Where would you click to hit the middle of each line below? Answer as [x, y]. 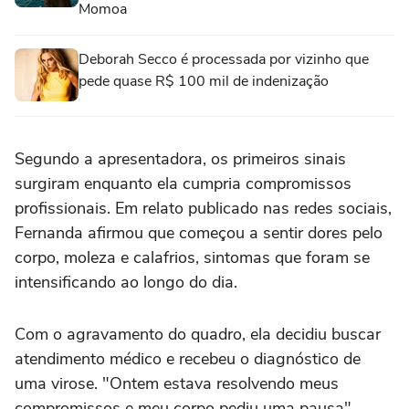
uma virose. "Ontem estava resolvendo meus [177, 384]
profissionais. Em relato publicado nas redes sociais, [203, 209]
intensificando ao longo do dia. [126, 283]
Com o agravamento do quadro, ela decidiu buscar [198, 335]
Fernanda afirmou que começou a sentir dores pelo [199, 233]
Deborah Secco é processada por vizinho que [224, 60]
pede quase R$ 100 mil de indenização [204, 82]
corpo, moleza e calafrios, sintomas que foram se [192, 258]
